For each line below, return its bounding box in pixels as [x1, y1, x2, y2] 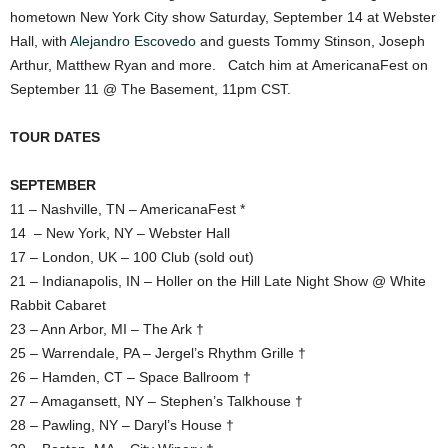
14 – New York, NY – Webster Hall [10, 224, 230, 241]
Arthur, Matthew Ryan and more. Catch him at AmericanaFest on [10, 56, 428, 73]
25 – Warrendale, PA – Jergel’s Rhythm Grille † [10, 344, 306, 361]
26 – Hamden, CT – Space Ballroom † [10, 368, 251, 385]
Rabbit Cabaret [10, 296, 106, 313]
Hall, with [10, 32, 70, 49]
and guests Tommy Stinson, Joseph [196, 32, 425, 49]
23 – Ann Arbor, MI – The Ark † [10, 320, 204, 337]
